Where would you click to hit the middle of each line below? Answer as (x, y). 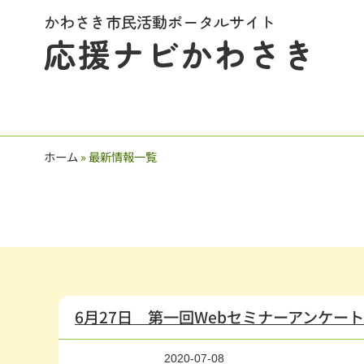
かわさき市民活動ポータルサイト (159, 22)
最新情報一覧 (122, 157)
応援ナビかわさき (180, 54)
